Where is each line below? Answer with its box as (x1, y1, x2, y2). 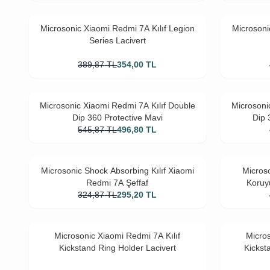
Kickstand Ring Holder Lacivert (58, 243, 176, 253)
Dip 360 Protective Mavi (72, 113, 163, 122)
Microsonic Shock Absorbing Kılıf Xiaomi (40, 166, 194, 175)
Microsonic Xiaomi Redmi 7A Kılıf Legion (40, 24, 195, 33)
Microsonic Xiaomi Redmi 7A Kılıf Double (39, 101, 195, 110)
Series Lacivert (89, 36, 146, 45)
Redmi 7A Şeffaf (86, 178, 149, 187)
